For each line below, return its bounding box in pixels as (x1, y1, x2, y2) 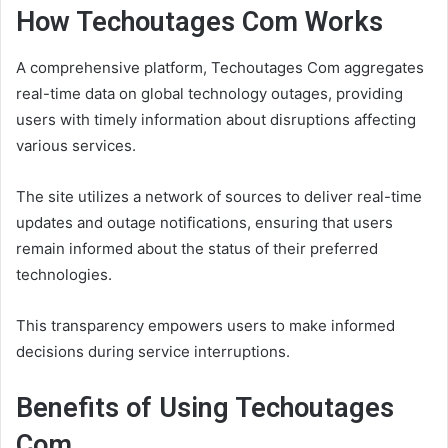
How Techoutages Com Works (16, 6, 383, 39)
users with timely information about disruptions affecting (16, 109, 416, 129)
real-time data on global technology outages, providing (16, 83, 403, 103)
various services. (16, 135, 136, 155)
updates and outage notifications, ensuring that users (16, 212, 393, 232)
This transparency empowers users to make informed (16, 315, 395, 335)
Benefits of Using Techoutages (16, 391, 394, 424)
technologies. (16, 264, 112, 284)
